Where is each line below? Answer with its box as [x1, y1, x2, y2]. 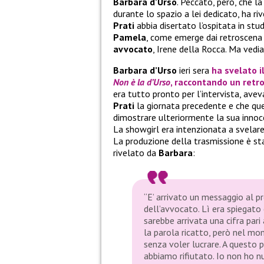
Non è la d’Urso [113, 76, 170, 88]
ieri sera [177, 64, 212, 77]
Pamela [113, 31, 146, 44]
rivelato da [113, 147, 156, 159]
